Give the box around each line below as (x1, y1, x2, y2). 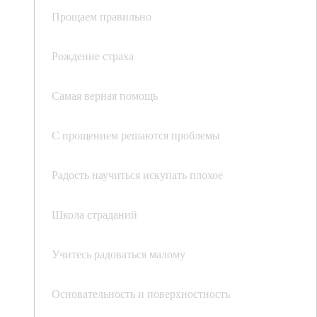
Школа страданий (52, 207, 137, 221)
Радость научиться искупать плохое (52, 167, 223, 182)
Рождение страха (52, 48, 134, 63)
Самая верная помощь (52, 88, 158, 103)
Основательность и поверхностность (52, 286, 230, 301)
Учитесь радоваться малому (52, 246, 185, 261)
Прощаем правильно (52, 8, 151, 23)
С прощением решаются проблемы (52, 127, 220, 142)
